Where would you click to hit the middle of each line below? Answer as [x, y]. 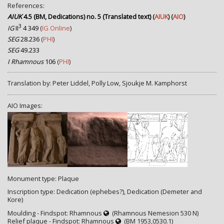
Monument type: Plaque [43, 179]
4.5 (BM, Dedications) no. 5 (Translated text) [86, 17]
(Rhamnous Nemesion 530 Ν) [154, 213]
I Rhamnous [25, 61]
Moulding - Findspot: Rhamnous [55, 213]
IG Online [56, 28]
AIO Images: [25, 105]
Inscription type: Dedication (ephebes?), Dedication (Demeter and [105, 192]
